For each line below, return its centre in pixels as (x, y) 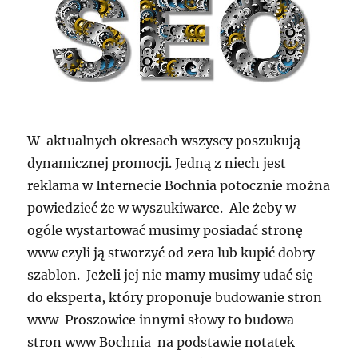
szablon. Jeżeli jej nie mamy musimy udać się (171, 274)
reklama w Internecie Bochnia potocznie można (179, 185)
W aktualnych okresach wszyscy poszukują (164, 140)
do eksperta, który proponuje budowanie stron (175, 297)
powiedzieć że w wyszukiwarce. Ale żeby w (162, 207)
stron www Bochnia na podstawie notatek (161, 342)
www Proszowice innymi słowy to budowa (161, 319)
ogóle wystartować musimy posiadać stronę (165, 230)
